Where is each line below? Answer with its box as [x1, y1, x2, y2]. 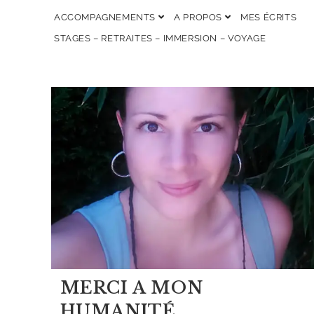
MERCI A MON [60, 277, 203, 298]
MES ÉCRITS [240, 12, 297, 22]
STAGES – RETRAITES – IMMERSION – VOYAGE [54, 33, 266, 43]
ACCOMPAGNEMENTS [54, 12, 158, 22]
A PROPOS [174, 12, 225, 22]
